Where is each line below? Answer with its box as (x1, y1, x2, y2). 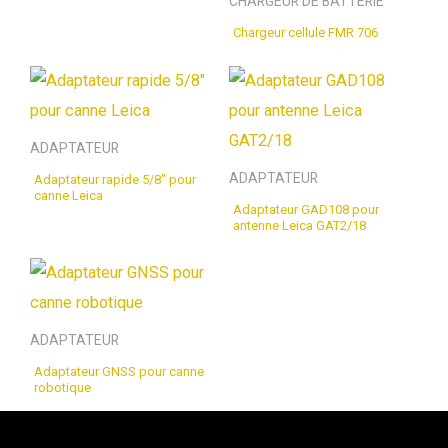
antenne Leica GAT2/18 (233, 217, 366, 233)
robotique (34, 380, 91, 396)
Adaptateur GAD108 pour (233, 201, 379, 217)
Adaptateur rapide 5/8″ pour (34, 171, 196, 187)
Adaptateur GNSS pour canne (34, 364, 204, 380)
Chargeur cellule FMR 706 (233, 25, 378, 41)
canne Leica (34, 187, 103, 203)
